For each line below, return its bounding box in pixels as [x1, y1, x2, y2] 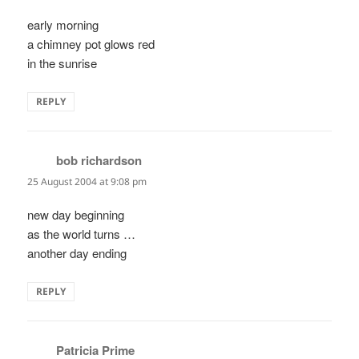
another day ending [27, 244, 127, 261]
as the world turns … [27, 224, 136, 242]
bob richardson [56, 151, 143, 170]
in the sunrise [27, 54, 98, 72]
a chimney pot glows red [27, 35, 155, 53]
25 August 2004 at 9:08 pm [27, 175, 147, 189]
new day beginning [27, 205, 125, 223]
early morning [27, 16, 99, 34]
